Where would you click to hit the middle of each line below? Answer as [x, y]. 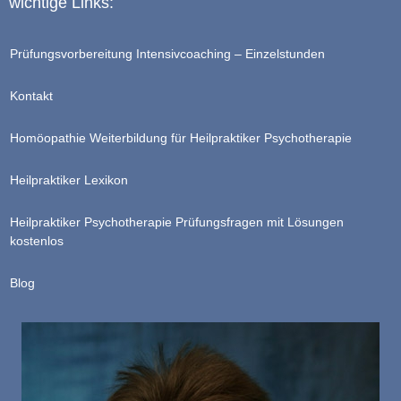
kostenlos [37, 241]
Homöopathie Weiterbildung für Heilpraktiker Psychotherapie [181, 138]
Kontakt [31, 96]
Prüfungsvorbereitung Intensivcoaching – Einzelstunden [167, 54]
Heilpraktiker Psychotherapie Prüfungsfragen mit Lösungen [177, 222]
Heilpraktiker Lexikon [69, 180]
